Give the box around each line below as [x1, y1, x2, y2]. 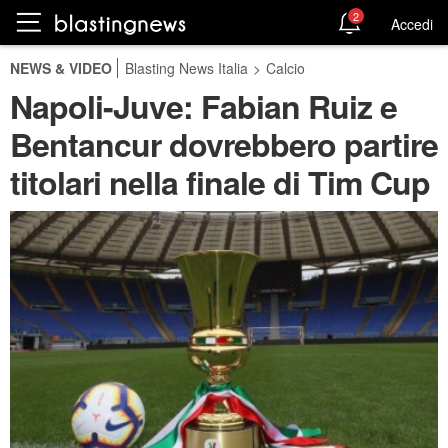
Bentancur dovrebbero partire [10, 121, 438, 167]
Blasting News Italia [125, 58, 248, 78]
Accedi [391, 13, 433, 34]
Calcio [266, 58, 305, 78]
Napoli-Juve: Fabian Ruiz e [10, 83, 397, 129]
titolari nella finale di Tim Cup [10, 159, 430, 205]
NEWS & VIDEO [10, 58, 112, 78]
